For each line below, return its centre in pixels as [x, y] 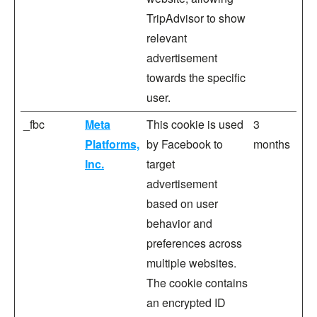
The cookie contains [197, 283]
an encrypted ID [186, 302]
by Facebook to [185, 144]
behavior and [179, 223]
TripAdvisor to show [196, 18]
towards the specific [196, 77]
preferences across [194, 243]
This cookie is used [195, 124]
